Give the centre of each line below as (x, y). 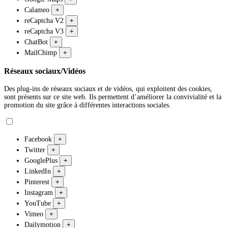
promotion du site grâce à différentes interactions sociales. (88, 105)
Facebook (39, 139)
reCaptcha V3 (45, 31)
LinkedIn (39, 171)
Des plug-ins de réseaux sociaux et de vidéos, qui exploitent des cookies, (108, 89)
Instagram (40, 192)
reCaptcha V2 (45, 21)
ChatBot (37, 42)
